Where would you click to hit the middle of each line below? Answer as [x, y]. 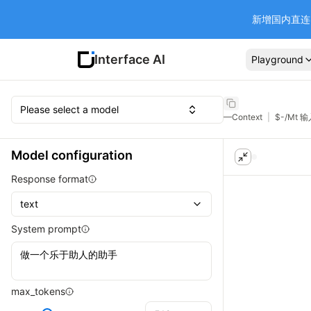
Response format [50, 179]
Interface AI [130, 59]
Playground [277, 59]
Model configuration [72, 155]
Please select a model [69, 109]
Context [247, 117]
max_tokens [38, 291]
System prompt [46, 229]
